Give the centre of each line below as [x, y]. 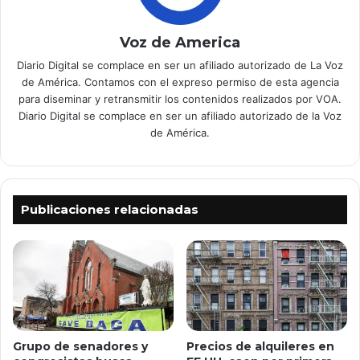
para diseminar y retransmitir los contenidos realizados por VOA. [180, 99]
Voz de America [180, 43]
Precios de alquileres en [260, 347]
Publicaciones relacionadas [110, 210]
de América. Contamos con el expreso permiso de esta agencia [180, 82]
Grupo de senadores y [80, 347]
